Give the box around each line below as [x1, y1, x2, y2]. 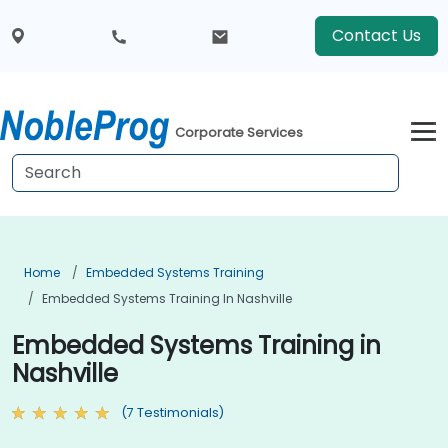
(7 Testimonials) [121, 404, 224, 421]
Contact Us [331, 24, 421, 47]
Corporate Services [175, 123, 304, 143]
